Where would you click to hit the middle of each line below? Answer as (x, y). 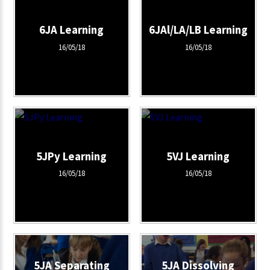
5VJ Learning (198, 156)
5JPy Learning (72, 156)
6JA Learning (72, 30)
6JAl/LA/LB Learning (198, 30)
